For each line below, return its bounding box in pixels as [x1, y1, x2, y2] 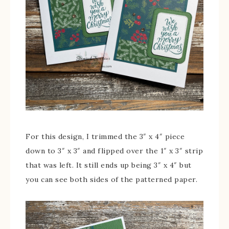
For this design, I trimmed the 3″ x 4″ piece [26, 131, 185, 141]
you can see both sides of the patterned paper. [26, 174, 197, 184]
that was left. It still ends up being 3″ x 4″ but [26, 160, 192, 170]
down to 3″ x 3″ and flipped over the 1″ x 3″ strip [26, 146, 203, 155]
